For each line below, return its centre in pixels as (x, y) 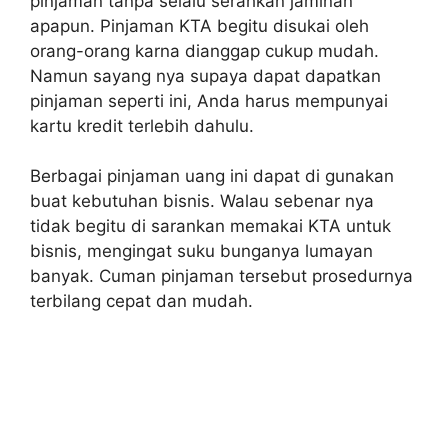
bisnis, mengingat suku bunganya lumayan (201, 251)
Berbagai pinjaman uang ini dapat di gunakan (212, 176)
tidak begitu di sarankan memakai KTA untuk (210, 226)
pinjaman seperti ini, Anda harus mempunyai (209, 100)
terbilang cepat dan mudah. (141, 301)
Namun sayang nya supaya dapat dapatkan (205, 75)
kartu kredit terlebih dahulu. (142, 125)
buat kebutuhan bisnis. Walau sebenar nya (202, 201)
